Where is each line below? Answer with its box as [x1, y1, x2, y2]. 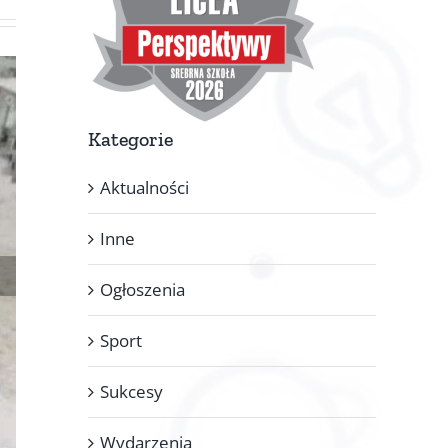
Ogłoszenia [100, 277, 185, 301]
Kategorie [88, 126, 173, 151]
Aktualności [100, 175, 189, 199]
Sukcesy [100, 379, 163, 403]
